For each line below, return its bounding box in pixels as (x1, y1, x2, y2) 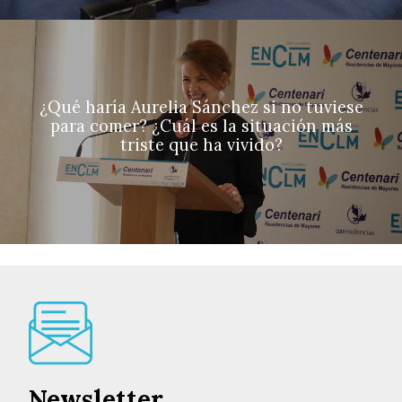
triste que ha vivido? (119, 135, 283, 156)
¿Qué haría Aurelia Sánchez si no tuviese (39, 97, 363, 118)
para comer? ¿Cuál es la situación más (49, 116, 353, 137)
